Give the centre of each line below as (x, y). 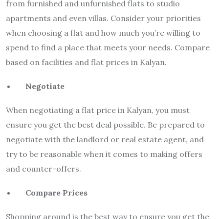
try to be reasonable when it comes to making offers (104, 154)
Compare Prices (56, 193)
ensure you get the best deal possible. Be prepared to (105, 125)
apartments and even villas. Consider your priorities (103, 18)
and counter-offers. (44, 169)
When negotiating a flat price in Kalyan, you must (98, 110)
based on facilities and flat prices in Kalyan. (86, 62)
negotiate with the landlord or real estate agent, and (105, 140)
